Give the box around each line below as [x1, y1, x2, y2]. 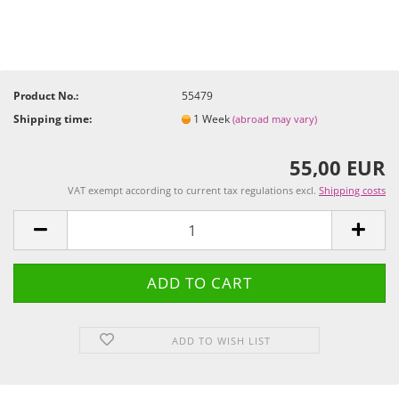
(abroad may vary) [232, 111, 318, 126]
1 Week [193, 110, 233, 126]
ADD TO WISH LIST [172, 334, 272, 347]
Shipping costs [319, 183, 386, 197]
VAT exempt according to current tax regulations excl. [68, 183, 319, 197]
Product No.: [13, 87, 78, 103]
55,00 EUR [289, 154, 386, 181]
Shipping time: [13, 110, 92, 126]
